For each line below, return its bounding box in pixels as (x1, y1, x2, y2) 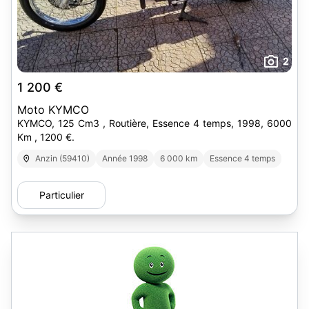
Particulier (39, 189, 84, 201)
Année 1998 (102, 153, 148, 163)
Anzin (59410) (35, 153, 90, 163)
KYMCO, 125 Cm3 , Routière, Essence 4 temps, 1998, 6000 (17, 117, 292, 129)
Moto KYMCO (17, 103, 89, 117)
